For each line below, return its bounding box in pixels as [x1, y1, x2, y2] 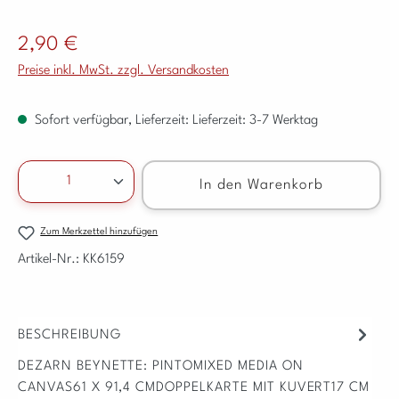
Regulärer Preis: [17, 31, 103, 45]
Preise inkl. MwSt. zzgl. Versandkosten [18, 63, 229, 77]
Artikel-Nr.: [18, 253, 83, 267]
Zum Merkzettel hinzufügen [40, 226, 159, 237]
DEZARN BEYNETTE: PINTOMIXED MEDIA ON [18, 360, 304, 374]
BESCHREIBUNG [18, 328, 121, 342]
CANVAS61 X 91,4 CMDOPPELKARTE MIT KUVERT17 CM [18, 381, 370, 395]
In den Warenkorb [199, 177, 324, 192]
